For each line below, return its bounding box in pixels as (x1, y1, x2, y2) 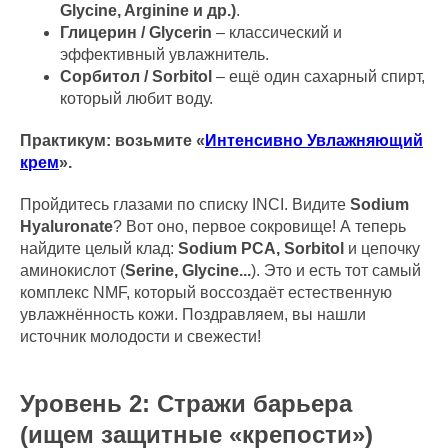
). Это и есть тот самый (251, 262, 421, 279)
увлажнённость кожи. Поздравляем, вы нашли (20, 306, 366, 323)
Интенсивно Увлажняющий (205, 132, 423, 149)
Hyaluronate (20, 218, 113, 235)
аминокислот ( (20, 262, 125, 279)
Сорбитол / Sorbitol (60, 68, 212, 85)
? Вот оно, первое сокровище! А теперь (113, 218, 406, 235)
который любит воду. (60, 90, 213, 107)
